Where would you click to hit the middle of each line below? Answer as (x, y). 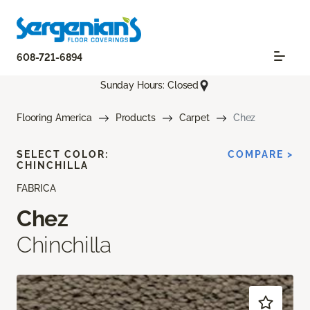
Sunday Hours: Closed (149, 85)
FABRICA (36, 188)
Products (135, 117)
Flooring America (54, 117)
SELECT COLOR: (63, 154)
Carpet (194, 117)
